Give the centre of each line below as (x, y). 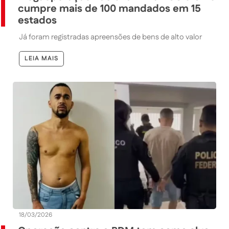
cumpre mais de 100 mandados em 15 (109, 9)
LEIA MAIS (41, 59)
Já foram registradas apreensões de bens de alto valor (110, 37)
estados (37, 21)
